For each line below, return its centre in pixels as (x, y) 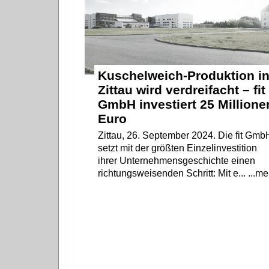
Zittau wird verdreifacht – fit (182, 90)
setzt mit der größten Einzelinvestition (178, 148)
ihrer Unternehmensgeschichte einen (177, 161)
